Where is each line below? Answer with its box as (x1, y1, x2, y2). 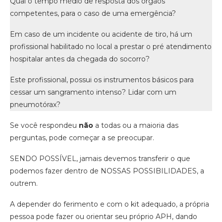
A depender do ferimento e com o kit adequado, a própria (10, 200, 209, 209)
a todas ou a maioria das (93, 121, 178, 130)
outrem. (10, 179, 38, 188)
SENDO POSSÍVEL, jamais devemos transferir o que (10, 154, 190, 164)
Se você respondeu (10, 121, 79, 130)
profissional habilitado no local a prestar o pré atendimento (10, 42, 212, 52)
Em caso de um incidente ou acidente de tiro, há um (10, 30, 192, 39)
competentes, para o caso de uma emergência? (10, 9, 176, 18)
